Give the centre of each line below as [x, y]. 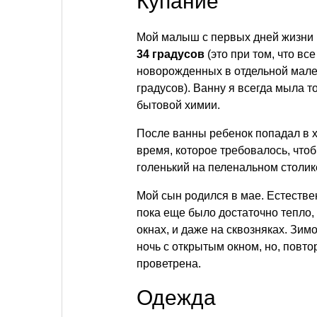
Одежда [176, 298]
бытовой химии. [178, 105]
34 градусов [171, 54]
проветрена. [169, 264]
